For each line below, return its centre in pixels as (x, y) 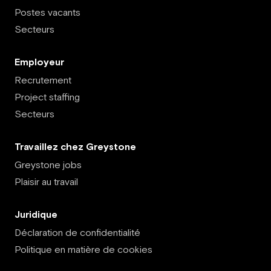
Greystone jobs (48, 165)
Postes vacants (47, 12)
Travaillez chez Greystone (75, 146)
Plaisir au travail (46, 181)
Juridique (36, 214)
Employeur (39, 62)
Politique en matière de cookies (83, 249)
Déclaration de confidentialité (77, 232)
